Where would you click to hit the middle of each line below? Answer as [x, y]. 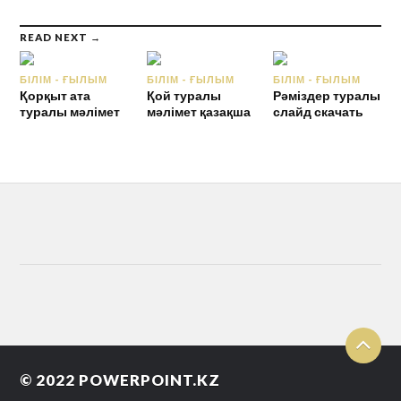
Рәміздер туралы [326, 95]
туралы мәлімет [70, 111]
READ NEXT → [61, 37]
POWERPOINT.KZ [150, 380]
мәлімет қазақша [198, 111]
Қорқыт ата [55, 95]
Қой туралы [183, 95]
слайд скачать [318, 111]
